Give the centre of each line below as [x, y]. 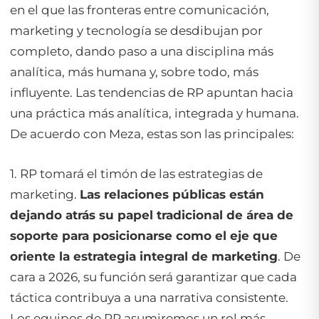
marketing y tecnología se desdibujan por [136, 30]
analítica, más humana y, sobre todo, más [134, 72]
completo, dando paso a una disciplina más [142, 51]
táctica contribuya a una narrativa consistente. [149, 297]
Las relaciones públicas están [172, 194]
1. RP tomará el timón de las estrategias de [136, 173]
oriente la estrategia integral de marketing [144, 256]
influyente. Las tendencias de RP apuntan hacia [152, 92]
